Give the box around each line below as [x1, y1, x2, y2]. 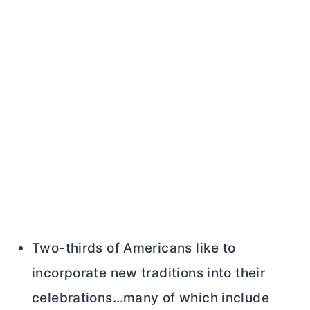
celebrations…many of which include [32, 290, 269, 307]
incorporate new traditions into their [32, 265, 266, 282]
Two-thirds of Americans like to [32, 240, 236, 257]
